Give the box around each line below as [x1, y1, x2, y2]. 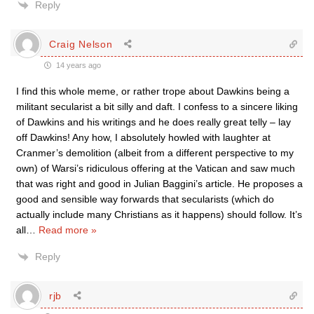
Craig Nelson [49, 38, 113, 50]
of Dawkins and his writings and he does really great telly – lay [16, 116, 291, 128]
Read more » [39, 224, 97, 235]
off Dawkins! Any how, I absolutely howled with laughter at [16, 132, 271, 143]
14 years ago [54, 61, 101, 69]
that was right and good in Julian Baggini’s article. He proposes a [16, 178, 303, 189]
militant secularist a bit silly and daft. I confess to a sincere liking [16, 101, 298, 112]
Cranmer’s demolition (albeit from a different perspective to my [16, 147, 294, 158]
